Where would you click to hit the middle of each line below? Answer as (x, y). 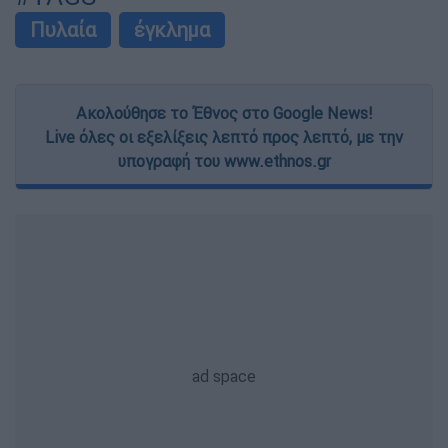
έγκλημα (172, 30)
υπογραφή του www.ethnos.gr (224, 161)
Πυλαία (63, 30)
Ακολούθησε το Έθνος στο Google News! (224, 113)
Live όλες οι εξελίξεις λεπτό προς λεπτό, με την (224, 137)
